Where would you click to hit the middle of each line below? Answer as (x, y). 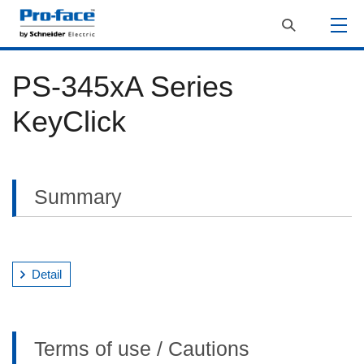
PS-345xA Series (123, 87)
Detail (47, 274)
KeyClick (69, 121)
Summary (78, 197)
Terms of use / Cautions (142, 349)
